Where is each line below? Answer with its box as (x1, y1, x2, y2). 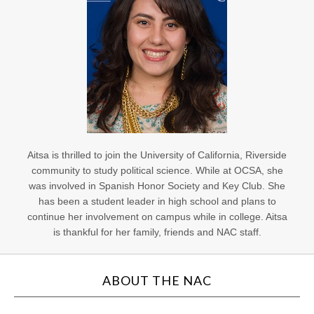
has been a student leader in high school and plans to (38, 196, 276, 207)
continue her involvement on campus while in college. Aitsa (27, 211, 287, 222)
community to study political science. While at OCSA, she (31, 165, 283, 176)
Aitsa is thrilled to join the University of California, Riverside (27, 149, 287, 161)
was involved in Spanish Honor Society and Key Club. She (29, 180, 285, 191)
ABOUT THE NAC (102, 273, 212, 288)
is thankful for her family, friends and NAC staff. (53, 226, 261, 238)
